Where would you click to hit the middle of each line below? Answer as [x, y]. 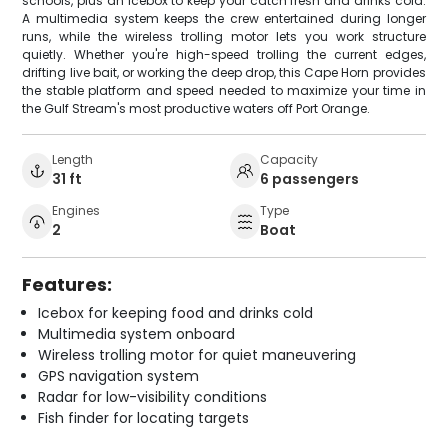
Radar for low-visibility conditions [153, 396]
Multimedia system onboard [137, 333]
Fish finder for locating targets [144, 417]
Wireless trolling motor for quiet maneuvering [197, 354]
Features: [67, 284]
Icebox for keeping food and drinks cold [176, 312]
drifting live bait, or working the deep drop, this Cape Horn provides [224, 72]
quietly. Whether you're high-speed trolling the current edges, [224, 54]
